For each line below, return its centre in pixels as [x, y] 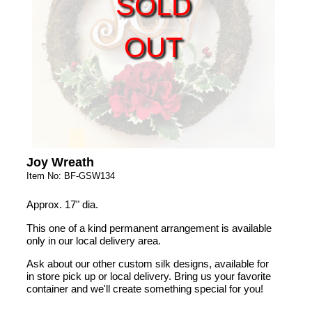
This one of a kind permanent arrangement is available [149, 228]
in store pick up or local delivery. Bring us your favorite [148, 276]
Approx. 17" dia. [62, 205]
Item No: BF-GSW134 [70, 176]
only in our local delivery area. [93, 240]
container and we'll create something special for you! [145, 289]
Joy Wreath [60, 163]
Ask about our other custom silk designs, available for [147, 264]
